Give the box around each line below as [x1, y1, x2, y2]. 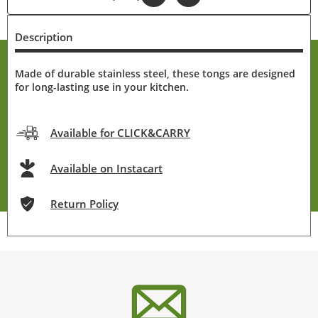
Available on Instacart [50, 161, 163, 175]
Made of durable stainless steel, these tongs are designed [15, 67, 295, 80]
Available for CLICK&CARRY [50, 126, 190, 140]
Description [15, 30, 73, 44]
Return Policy [50, 197, 119, 211]
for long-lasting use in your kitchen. [15, 80, 189, 94]
